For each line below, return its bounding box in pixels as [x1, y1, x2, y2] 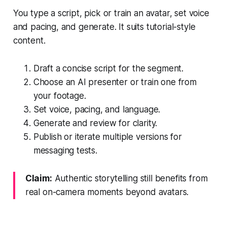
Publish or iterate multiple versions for [33, 131, 182, 142]
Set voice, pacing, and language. [33, 104, 161, 115]
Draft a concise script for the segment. [33, 63, 184, 73]
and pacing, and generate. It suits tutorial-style [13, 21, 196, 32]
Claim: [25, 173, 52, 183]
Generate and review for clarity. [33, 118, 158, 128]
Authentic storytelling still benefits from [52, 173, 208, 183]
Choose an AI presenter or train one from [33, 77, 197, 87]
